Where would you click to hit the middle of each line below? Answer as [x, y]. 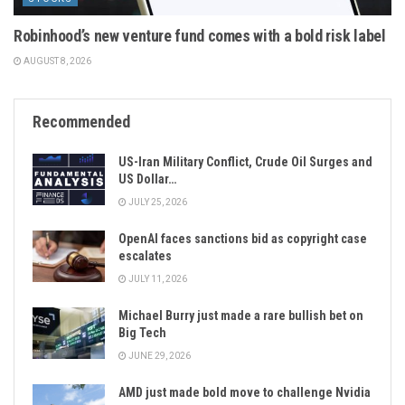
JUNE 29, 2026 [159, 356]
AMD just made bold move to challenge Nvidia [245, 393]
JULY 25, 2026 [157, 202]
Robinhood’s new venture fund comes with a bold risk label [200, 36]
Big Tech [142, 333]
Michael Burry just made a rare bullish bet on [241, 316]
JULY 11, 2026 [157, 279]
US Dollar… [147, 179]
